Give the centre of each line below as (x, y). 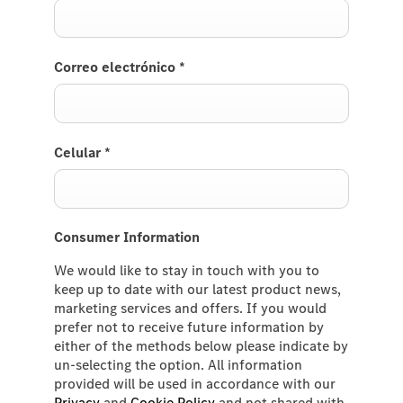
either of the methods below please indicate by (201, 345)
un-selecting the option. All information (178, 364)
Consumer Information (127, 237)
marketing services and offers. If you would (190, 308)
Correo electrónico (116, 67)
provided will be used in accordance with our (195, 383)
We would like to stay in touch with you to (187, 270)
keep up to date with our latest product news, (197, 289)
